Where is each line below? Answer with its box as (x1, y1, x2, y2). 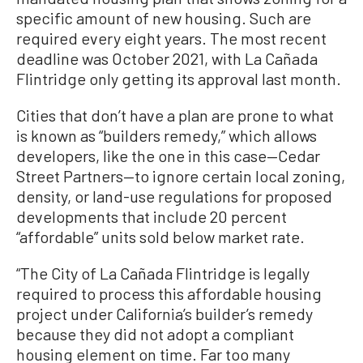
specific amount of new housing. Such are (16, 8, 311, 28)
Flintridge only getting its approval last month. (16, 69, 341, 88)
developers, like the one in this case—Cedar (16, 146, 320, 165)
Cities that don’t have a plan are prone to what (16, 105, 334, 125)
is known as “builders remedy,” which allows (16, 126, 317, 145)
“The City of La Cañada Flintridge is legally (16, 263, 310, 283)
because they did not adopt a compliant (16, 324, 294, 344)
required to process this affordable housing (16, 284, 322, 303)
